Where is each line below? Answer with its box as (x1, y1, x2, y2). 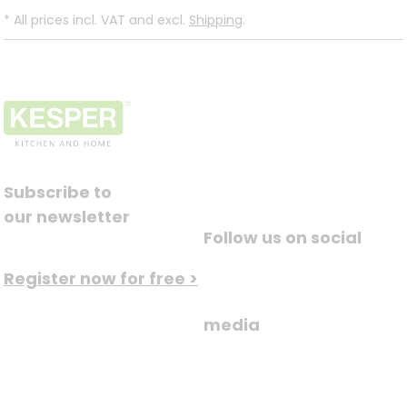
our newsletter (4, 205, 130, 229)
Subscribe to (4, 181, 112, 204)
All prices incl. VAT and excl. (10, 11, 189, 29)
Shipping (189, 11, 243, 29)
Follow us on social (203, 226, 362, 250)
